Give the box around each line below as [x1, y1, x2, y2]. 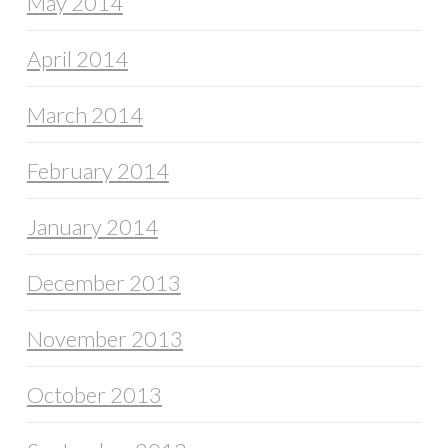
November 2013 [26, 325, 183, 353]
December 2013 [26, 269, 181, 297]
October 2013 [26, 381, 162, 409]
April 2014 [26, 45, 128, 73]
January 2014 [26, 213, 158, 241]
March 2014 [26, 101, 143, 129]
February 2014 [26, 157, 169, 185]
